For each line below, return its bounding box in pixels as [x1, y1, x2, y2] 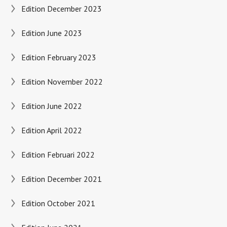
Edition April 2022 [21, 125, 82, 135]
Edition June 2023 [21, 28, 82, 38]
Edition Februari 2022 [21, 149, 95, 160]
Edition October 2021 [21, 198, 95, 208]
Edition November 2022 [21, 77, 103, 87]
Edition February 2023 [21, 52, 96, 62]
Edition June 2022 [21, 101, 82, 111]
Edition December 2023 [21, 4, 102, 14]
